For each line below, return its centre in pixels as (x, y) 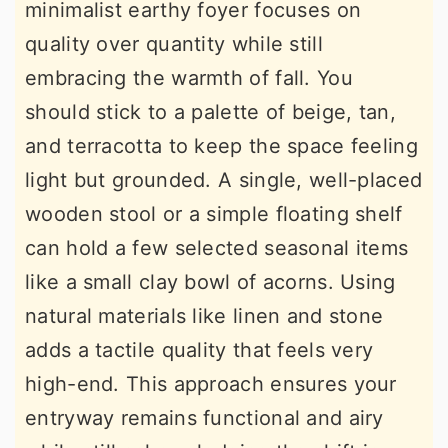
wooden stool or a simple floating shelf (214, 214)
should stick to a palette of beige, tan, (210, 112)
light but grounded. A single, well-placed (224, 180)
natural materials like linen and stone (204, 316)
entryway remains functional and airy (204, 418)
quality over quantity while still (174, 44)
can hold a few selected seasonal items (217, 248)
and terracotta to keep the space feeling (221, 146)
